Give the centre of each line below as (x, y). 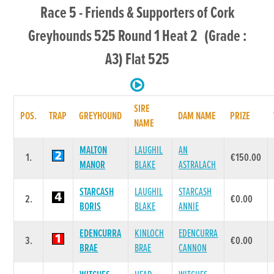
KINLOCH (150, 234)
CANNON (193, 249)
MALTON (94, 151)
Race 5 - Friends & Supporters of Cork (137, 13)
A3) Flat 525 (137, 60)
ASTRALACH (198, 165)
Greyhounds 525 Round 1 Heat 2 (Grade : (137, 37)
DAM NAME (197, 117)
